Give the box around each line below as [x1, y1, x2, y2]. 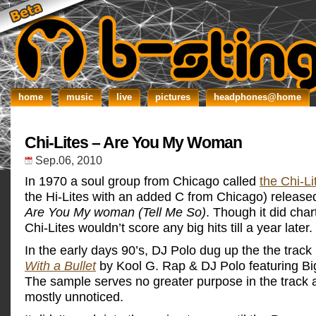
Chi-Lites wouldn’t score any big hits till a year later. [25, 220, 312, 235]
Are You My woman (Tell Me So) [25, 205, 206, 219]
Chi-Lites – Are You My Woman [25, 133, 242, 152]
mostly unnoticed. [25, 289, 123, 304]
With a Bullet [25, 258, 96, 273]
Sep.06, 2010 [35, 154, 102, 166]
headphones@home [214, 92, 301, 102]
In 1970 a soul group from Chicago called [25, 174, 260, 188]
